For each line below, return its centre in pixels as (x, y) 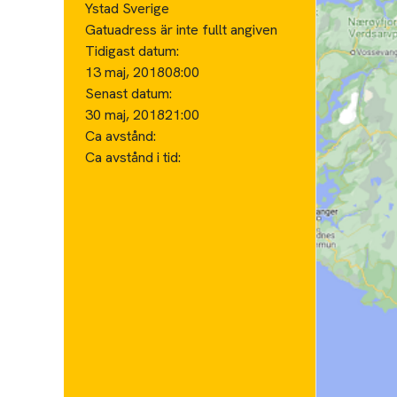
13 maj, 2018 (125, 72)
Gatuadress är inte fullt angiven (181, 29)
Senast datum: (128, 93)
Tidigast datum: (132, 51)
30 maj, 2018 (125, 114)
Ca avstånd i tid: (135, 157)
